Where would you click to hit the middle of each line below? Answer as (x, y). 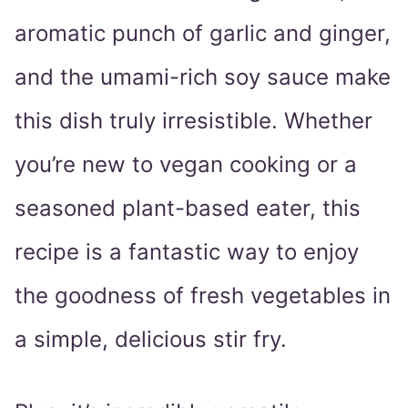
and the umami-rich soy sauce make (203, 77)
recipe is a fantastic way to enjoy (187, 252)
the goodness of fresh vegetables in (203, 296)
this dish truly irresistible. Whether (194, 121)
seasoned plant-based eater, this (188, 209)
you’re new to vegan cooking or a (186, 165)
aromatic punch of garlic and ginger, (203, 34)
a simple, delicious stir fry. (151, 340)
